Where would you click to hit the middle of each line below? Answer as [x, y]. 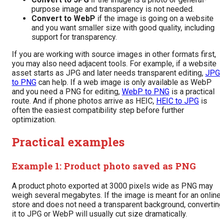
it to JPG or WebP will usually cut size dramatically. [99, 214]
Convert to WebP [63, 18]
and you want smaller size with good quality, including [123, 28]
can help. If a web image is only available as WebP [124, 82]
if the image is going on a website [154, 18]
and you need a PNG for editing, [67, 92]
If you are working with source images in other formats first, [114, 54]
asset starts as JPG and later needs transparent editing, [109, 73]
